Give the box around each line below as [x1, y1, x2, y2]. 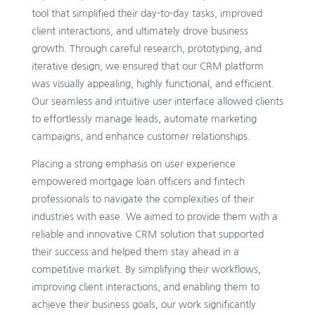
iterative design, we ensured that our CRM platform [31, 61, 264, 72]
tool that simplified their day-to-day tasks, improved [31, 8, 262, 19]
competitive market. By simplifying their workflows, [31, 264, 261, 275]
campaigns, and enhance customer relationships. [31, 131, 250, 142]
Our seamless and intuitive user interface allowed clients [31, 96, 283, 107]
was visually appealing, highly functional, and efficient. [31, 79, 274, 89]
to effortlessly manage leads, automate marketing [31, 114, 257, 124]
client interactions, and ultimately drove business [31, 26, 248, 37]
